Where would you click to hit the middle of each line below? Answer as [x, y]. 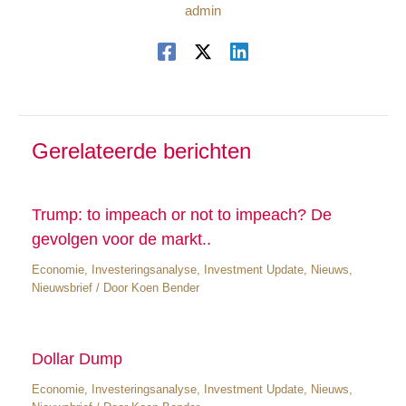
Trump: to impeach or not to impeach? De [181, 214]
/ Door [111, 287]
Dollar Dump [77, 359]
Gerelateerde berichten [141, 152]
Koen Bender [165, 287]
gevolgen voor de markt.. [121, 238]
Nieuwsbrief [62, 287]
